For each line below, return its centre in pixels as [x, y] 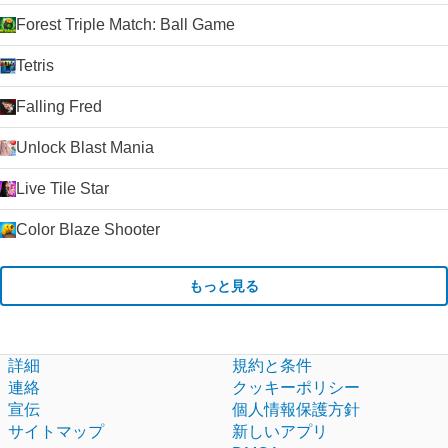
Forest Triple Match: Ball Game [125, 24]
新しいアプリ [280, 431]
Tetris [35, 65]
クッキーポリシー [296, 387]
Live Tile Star [62, 188]
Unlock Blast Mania [85, 147]
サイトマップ [56, 431]
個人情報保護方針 [296, 409]
